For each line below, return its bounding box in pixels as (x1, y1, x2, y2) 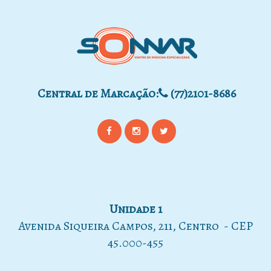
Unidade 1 (109, 200, 162, 217)
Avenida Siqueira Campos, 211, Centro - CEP (18, 217, 253, 234)
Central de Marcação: (37, 85, 158, 102)
